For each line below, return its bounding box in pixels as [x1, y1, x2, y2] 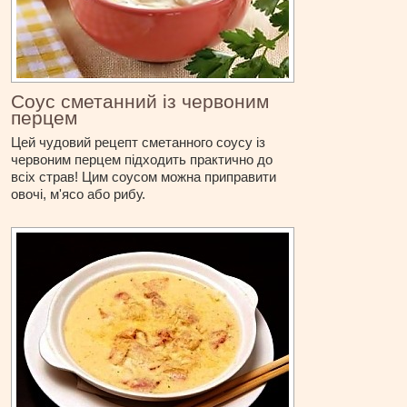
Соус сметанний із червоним [11, 91, 270, 113]
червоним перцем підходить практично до [11, 152, 273, 168]
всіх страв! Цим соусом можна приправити [11, 169, 277, 185]
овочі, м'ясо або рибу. [11, 186, 146, 203]
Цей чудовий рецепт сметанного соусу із [11, 134, 266, 151]
